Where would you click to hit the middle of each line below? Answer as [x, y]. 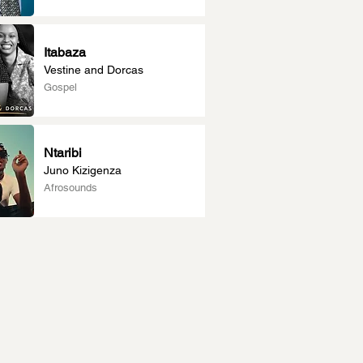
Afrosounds [70, 188]
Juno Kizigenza [83, 170]
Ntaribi [63, 153]
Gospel [60, 87]
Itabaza [65, 52]
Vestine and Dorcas [94, 70]
